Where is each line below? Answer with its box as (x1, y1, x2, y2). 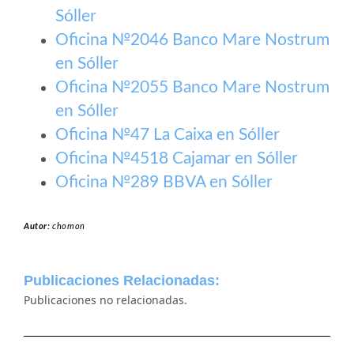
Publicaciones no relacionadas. (24, 292, 187, 307)
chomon (52, 222, 85, 231)
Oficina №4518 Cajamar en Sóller (55, 150, 298, 167)
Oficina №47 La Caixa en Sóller (55, 126, 280, 143)
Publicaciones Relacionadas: (24, 273, 220, 288)
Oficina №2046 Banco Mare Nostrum (55, 32, 330, 48)
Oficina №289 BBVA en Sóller (55, 174, 273, 190)
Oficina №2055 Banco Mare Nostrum (55, 79, 330, 96)
